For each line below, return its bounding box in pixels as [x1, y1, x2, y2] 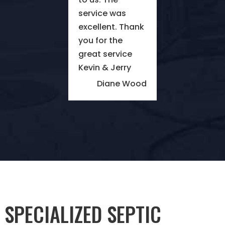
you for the [78, 35, 123, 47]
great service [78, 48, 132, 60]
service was [78, 8, 126, 20]
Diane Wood [97, 78, 147, 90]
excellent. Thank [78, 21, 144, 33]
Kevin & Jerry [78, 62, 131, 74]
